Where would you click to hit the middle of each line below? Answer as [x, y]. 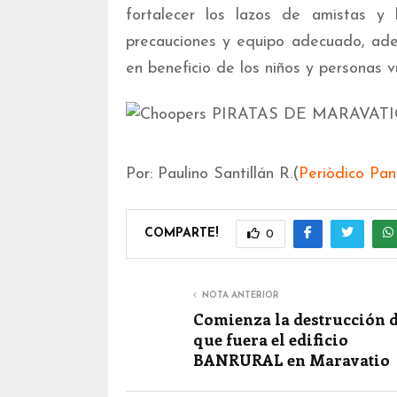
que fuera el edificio [271, 339]
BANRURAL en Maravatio [292, 360]
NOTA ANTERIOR [241, 296]
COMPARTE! [181, 233]
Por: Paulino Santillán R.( [212, 174]
